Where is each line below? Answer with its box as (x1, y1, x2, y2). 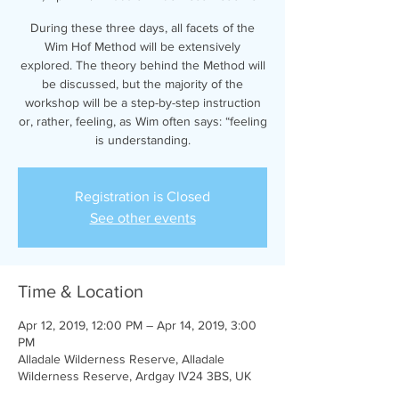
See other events (89, 210, 196, 225)
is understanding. (94, 133, 191, 147)
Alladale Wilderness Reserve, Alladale (18, 352, 224, 366)
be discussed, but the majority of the (42, 77, 243, 91)
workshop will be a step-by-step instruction (24, 95, 261, 110)
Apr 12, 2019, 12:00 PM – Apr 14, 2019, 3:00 (18, 318, 256, 332)
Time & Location (18, 281, 143, 301)
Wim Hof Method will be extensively (45, 39, 240, 53)
